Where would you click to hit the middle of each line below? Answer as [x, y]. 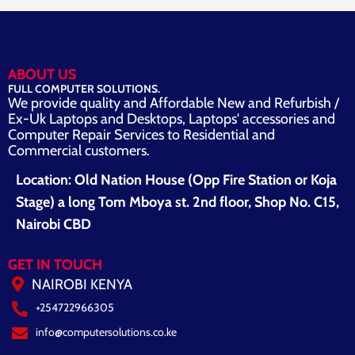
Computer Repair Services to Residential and [141, 134]
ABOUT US [42, 74]
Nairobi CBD [53, 224]
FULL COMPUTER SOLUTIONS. [84, 88]
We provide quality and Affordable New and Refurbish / [174, 103]
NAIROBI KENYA [82, 285]
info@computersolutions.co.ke [106, 332]
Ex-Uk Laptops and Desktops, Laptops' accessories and [172, 118]
